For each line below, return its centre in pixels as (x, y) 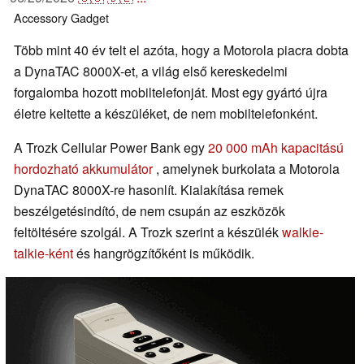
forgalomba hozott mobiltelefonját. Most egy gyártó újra (171, 93)
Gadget (90, 18)
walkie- (303, 232)
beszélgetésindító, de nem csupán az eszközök (149, 211)
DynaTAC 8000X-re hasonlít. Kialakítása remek (149, 190)
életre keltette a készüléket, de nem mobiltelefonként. (166, 114)
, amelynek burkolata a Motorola (246, 169)
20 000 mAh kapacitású (276, 148)
